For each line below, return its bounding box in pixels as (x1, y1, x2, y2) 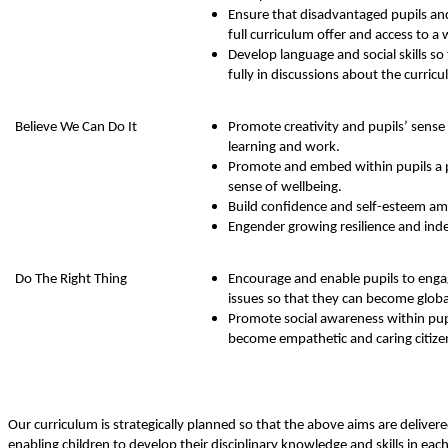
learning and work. (228, 139, 340, 155)
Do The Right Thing (15, 271, 127, 287)
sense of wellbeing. (228, 179, 342, 195)
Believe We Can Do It (15, 119, 137, 135)
